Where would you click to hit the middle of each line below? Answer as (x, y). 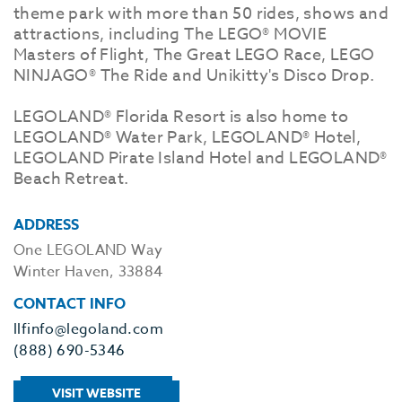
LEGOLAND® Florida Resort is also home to (181, 117)
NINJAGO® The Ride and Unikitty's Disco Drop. (194, 76)
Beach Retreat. (71, 179)
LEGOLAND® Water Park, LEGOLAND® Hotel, (188, 138)
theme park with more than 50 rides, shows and (201, 14)
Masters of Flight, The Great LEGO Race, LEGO (194, 55)
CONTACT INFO (70, 304)
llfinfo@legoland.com (88, 329)
